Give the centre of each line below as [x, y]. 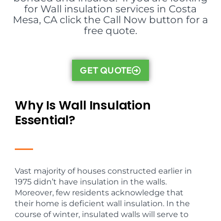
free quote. [110, 31]
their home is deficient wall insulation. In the [102, 203]
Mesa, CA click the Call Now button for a [110, 20]
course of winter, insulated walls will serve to [102, 214]
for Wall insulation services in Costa [110, 9]
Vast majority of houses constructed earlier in [103, 171]
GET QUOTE [106, 70]
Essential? [45, 120]
